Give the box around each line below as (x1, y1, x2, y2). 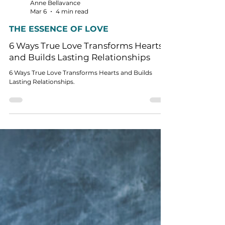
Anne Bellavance (30, 47, 80, 55)
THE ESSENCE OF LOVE (9, 72, 108, 82)
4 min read (56, 56, 88, 63)
